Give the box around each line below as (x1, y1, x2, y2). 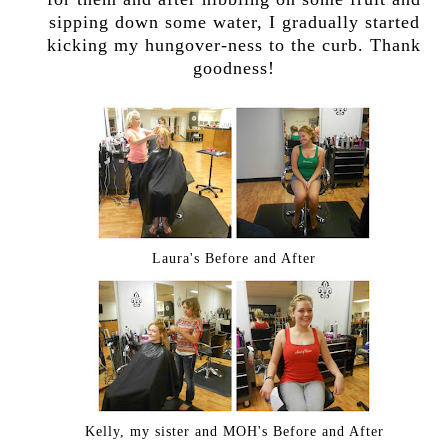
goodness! (193, 57, 275, 78)
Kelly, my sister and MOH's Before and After (84, 422, 384, 439)
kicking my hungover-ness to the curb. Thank (47, 34, 421, 55)
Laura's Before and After (152, 249, 316, 266)
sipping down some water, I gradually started (48, 11, 420, 32)
